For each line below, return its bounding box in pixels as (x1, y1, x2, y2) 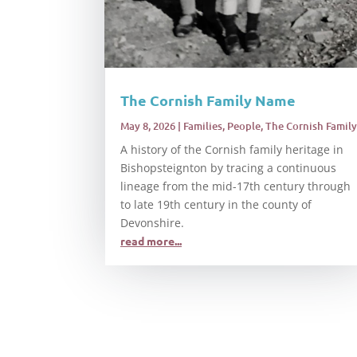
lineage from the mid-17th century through (120, 178, 351, 194)
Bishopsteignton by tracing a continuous (120, 159, 336, 175)
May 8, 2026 (120, 118, 175, 133)
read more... (120, 233, 182, 248)
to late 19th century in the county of (120, 196, 312, 212)
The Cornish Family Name (120, 90, 296, 109)
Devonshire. (120, 214, 184, 230)
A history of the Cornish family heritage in (120, 141, 343, 157)
